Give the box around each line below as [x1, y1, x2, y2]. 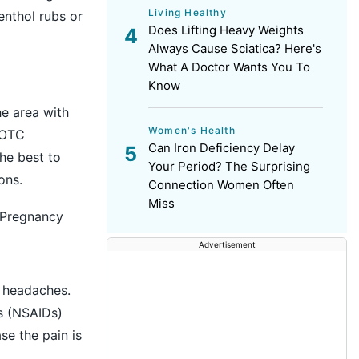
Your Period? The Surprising [148, 159, 310, 174]
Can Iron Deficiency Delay [148, 140, 295, 155]
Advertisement [198, 240, 256, 249]
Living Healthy [148, 6, 227, 18]
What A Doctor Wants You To [148, 59, 310, 75]
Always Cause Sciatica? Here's [148, 41, 321, 56]
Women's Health [148, 124, 236, 136]
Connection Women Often [148, 177, 294, 192]
